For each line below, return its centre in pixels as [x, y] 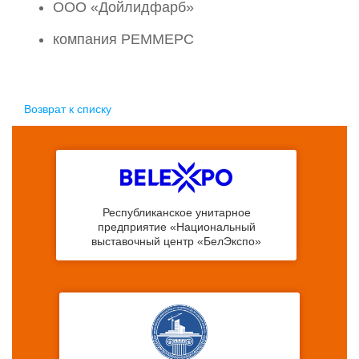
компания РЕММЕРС [123, 39]
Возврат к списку [68, 109]
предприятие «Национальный [176, 227]
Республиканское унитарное [176, 213]
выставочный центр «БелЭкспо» [177, 242]
